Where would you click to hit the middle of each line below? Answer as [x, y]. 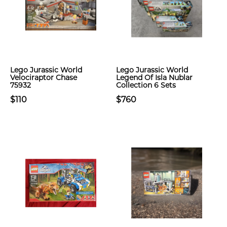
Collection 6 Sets [146, 85]
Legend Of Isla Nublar [154, 78]
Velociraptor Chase [44, 78]
